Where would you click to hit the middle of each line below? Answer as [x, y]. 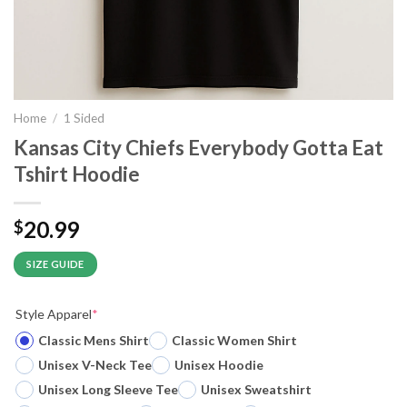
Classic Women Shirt [234, 340]
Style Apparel [54, 313]
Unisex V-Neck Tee [95, 364]
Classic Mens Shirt [94, 340]
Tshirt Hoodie [77, 174]
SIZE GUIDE [55, 263]
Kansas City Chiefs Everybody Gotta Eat [199, 147]
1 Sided [84, 118]
